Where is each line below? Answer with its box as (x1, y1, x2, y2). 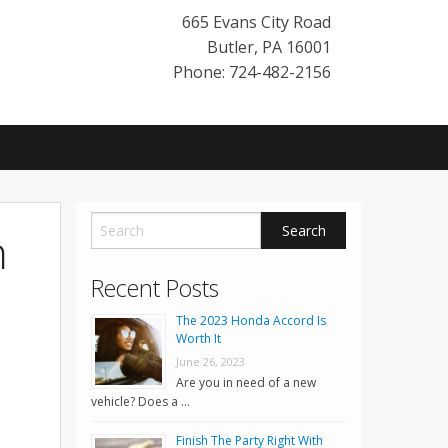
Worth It (176, 330, 221, 348)
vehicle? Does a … (91, 393, 190, 411)
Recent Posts (91, 272, 219, 305)
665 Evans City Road (182, 11, 331, 33)
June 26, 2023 (176, 354, 245, 370)
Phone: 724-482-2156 (173, 61, 331, 83)
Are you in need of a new (176, 374, 316, 392)
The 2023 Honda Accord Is (176, 312, 326, 330)
